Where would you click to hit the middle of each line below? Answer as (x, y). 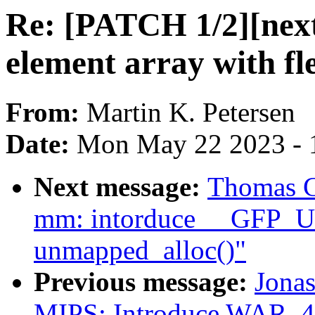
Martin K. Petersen (191, 112)
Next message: (121, 187)
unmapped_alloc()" (140, 250)
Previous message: (144, 282)
